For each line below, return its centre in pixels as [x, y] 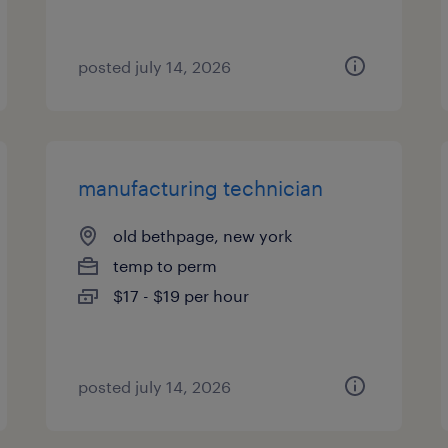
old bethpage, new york [203, 235]
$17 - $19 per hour [181, 295]
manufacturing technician [201, 188]
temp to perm [165, 265]
